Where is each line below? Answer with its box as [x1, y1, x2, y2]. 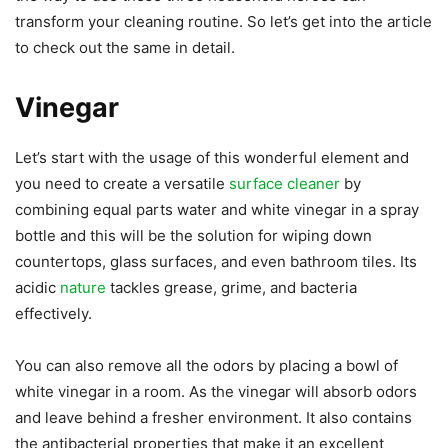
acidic [15, 277, 60, 297]
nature [60, 277, 106, 297]
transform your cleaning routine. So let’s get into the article [15, 11, 432, 31]
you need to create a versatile [15, 173, 229, 193]
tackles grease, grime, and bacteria [106, 277, 357, 297]
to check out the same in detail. [15, 37, 235, 57]
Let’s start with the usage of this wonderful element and [15, 147, 409, 167]
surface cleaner [229, 173, 340, 193]
